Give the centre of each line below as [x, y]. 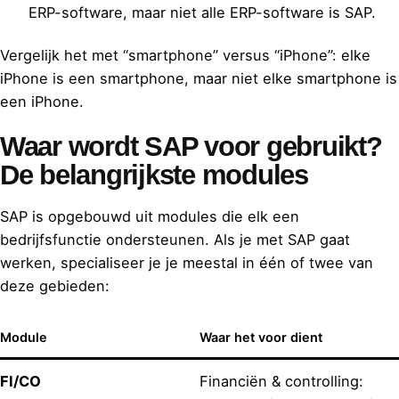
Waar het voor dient [261, 337]
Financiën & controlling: [281, 381]
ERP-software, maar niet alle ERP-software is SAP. [202, 13]
